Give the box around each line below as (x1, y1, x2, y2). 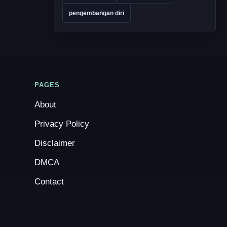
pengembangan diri (69, 10, 124, 17)
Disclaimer (34, 138, 75, 148)
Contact (34, 177, 64, 186)
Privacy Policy (34, 119, 90, 129)
